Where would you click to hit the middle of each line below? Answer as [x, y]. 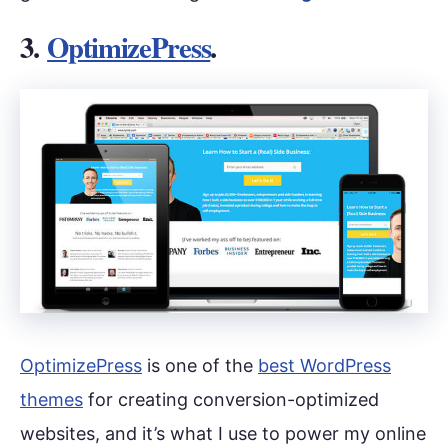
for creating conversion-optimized [231, 399]
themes [51, 399]
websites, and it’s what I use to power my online [223, 433]
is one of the [200, 365]
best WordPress [324, 365]
